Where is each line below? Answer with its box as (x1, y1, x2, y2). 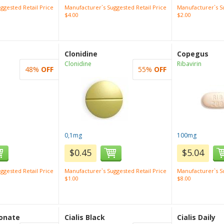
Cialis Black (64, 212, 105, 222)
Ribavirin (177, 59, 201, 68)
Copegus (177, 49, 208, 58)
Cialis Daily (177, 212, 215, 222)
